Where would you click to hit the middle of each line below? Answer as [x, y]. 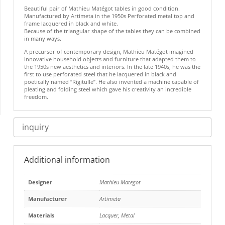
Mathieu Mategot [120, 182]
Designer [40, 182]
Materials [41, 215]
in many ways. [42, 38]
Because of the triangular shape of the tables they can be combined [112, 31]
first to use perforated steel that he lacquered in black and [100, 74]
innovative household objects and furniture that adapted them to [110, 59]
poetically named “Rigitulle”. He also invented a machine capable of [111, 81]
